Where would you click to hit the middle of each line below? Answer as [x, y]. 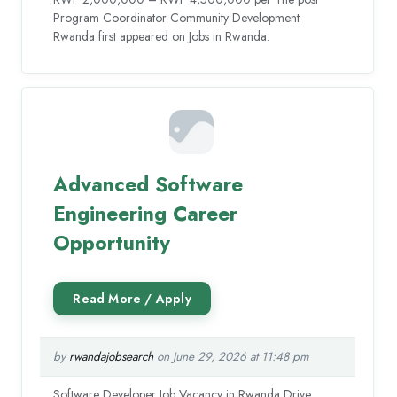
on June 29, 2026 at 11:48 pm [232, 356]
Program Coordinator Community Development [177, 18]
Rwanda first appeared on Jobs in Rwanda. [162, 37]
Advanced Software [148, 184]
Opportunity [112, 242]
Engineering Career [146, 213]
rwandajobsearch [112, 356]
